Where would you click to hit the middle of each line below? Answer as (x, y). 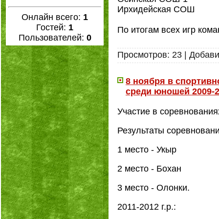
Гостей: (52, 27)
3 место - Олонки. (153, 188)
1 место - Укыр (147, 150)
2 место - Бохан (149, 169)
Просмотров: (143, 55)
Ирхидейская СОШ (156, 9)
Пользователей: (52, 38)
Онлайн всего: (52, 17)
